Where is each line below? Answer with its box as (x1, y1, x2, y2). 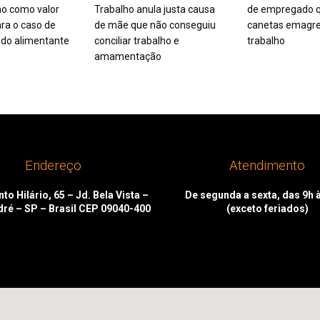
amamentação (94, 50, 161, 62)
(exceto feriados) (226, 202, 309, 214)
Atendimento (229, 156, 305, 174)
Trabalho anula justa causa (94, 3, 215, 15)
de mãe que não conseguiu (94, 19, 216, 31)
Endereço (24, 156, 81, 174)
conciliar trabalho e (94, 34, 179, 46)
